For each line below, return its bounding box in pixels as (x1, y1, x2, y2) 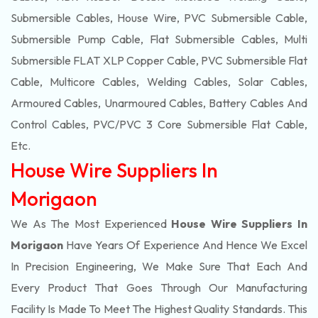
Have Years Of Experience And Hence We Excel (63, 238, 307, 252)
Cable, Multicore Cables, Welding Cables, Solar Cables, (11, 75, 307, 89)
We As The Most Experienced (11, 216, 172, 231)
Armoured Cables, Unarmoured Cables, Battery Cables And (11, 96, 307, 110)
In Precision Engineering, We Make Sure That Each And (11, 259, 307, 273)
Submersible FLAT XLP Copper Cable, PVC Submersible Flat (11, 53, 307, 67)
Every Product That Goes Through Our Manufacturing (11, 280, 307, 295)
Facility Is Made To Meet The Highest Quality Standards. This (11, 302, 307, 316)
